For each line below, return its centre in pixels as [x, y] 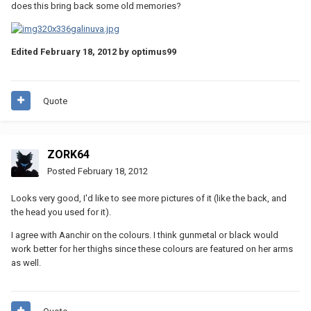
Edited [26, 52]
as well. [26, 262]
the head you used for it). [61, 212]
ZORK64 [68, 154]
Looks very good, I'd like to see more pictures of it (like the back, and [149, 198]
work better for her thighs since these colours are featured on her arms [152, 249]
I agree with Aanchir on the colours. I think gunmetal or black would [145, 235]
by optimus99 [146, 52]
